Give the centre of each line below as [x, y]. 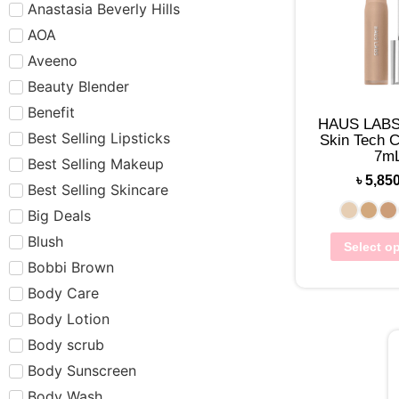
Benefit [51, 112]
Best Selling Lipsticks [99, 138]
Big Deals [59, 215]
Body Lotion [69, 318]
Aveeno [53, 60]
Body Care [63, 293]
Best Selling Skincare [98, 189]
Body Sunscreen [82, 370]
